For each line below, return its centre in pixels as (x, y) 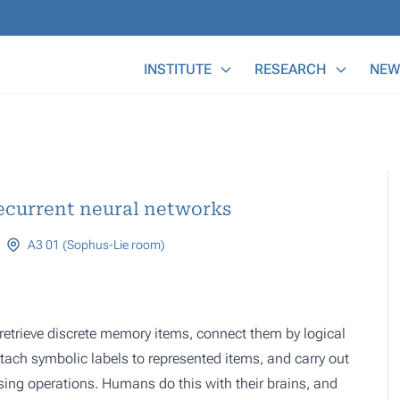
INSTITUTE (178, 69)
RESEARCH (291, 69)
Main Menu (168, 58)
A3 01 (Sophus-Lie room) (96, 245)
